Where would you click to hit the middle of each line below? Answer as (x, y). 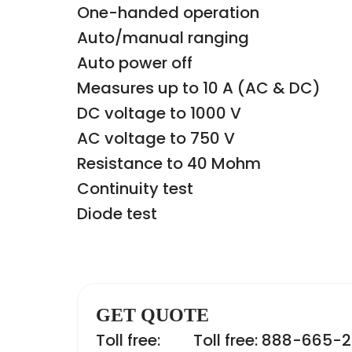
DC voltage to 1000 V (159, 113)
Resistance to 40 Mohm (169, 163)
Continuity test (135, 189)
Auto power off (135, 63)
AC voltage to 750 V (156, 138)
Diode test (117, 214)
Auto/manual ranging (163, 38)
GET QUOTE (152, 315)
